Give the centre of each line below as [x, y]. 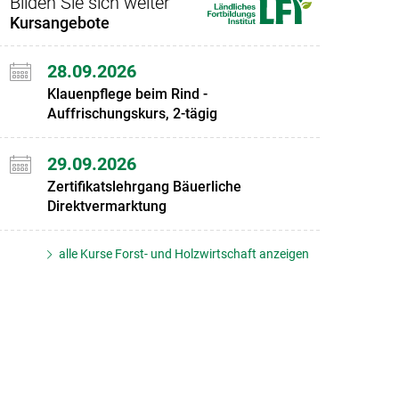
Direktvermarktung [106, 206]
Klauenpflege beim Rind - [127, 94]
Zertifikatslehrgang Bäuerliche [144, 186]
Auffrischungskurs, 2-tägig [132, 114]
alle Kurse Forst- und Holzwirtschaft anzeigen [183, 253]
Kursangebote [59, 22]
